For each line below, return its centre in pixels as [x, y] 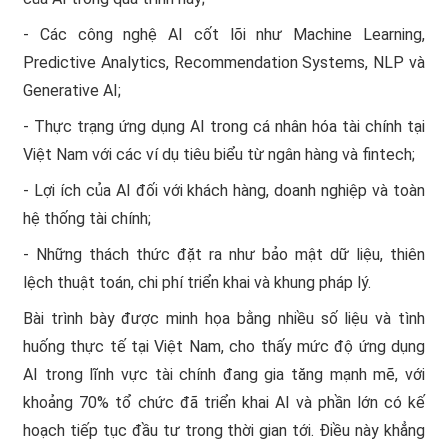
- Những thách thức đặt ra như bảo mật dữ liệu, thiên [224, 255]
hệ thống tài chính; [87, 219]
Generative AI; [72, 91]
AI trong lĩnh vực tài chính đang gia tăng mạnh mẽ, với [224, 375]
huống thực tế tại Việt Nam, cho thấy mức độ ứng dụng [224, 347]
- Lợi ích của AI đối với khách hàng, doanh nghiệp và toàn [224, 191]
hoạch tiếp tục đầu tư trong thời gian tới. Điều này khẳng [224, 431]
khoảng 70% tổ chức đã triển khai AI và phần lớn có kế [224, 403]
